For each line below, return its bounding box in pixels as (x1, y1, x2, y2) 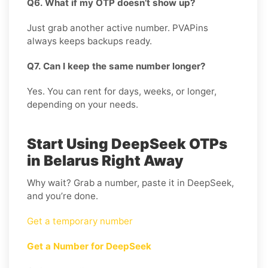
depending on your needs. (27, 98, 138, 110)
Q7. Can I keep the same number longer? (27, 60, 206, 72)
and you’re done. (27, 190, 98, 202)
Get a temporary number (27, 215, 133, 227)
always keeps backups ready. (27, 35, 152, 47)
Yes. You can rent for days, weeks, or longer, (27, 85, 217, 97)
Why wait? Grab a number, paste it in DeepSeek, (27, 176, 234, 188)
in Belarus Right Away (27, 151, 184, 169)
